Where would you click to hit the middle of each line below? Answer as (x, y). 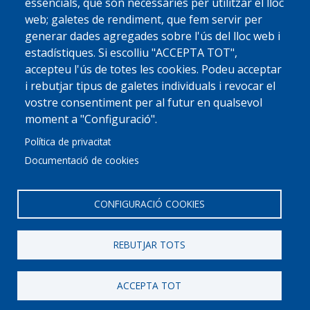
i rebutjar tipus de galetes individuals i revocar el (150, 86)
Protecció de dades (260, 168)
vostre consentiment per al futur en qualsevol (144, 103)
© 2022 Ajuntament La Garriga (83, 168)
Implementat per (178, 182)
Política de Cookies (90, 182)
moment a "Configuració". (91, 119)
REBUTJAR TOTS (149, 244)
